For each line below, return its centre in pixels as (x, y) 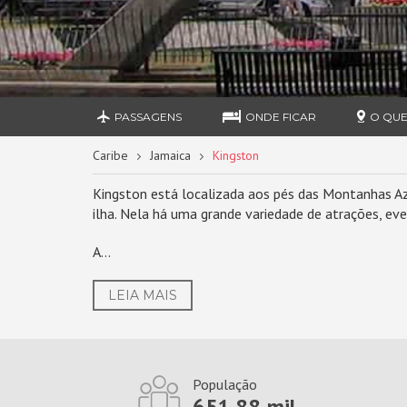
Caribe (110, 155)
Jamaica (170, 155)
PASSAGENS (149, 117)
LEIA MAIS (143, 295)
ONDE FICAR (281, 117)
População (224, 384)
